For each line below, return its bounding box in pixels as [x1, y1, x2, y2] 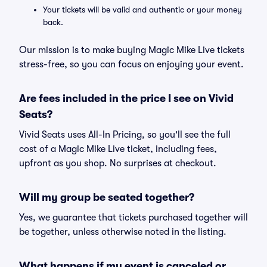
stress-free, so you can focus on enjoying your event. [19, 59, 244, 70]
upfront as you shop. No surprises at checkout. [19, 158, 216, 169]
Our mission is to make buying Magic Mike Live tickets [19, 45, 244, 55]
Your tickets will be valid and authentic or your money [43, 5, 242, 14]
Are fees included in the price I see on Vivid [19, 92, 234, 104]
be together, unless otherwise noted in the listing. [19, 226, 226, 237]
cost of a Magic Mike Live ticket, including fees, [19, 144, 217, 154]
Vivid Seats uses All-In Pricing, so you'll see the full [19, 129, 231, 140]
